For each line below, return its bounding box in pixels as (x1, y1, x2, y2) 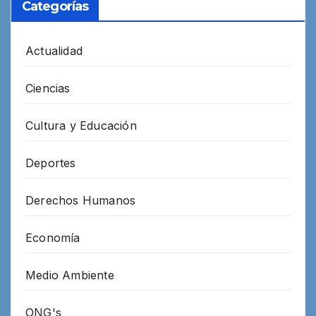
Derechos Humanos (25, 193, 136, 207)
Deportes (25, 155, 76, 170)
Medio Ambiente (25, 267, 114, 282)
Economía (25, 230, 80, 245)
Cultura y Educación (25, 118, 137, 133)
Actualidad (25, 43, 83, 58)
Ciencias (25, 80, 71, 95)
